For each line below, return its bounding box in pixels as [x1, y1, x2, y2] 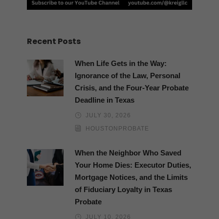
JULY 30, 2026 [86, 111, 131, 119]
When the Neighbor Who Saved [75, 148, 181, 157]
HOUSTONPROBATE [86, 125, 149, 132]
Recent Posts [27, 35, 81, 47]
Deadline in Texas [75, 95, 134, 104]
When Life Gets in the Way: [75, 59, 167, 67]
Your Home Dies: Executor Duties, [75, 160, 191, 169]
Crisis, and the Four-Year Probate [75, 83, 189, 92]
